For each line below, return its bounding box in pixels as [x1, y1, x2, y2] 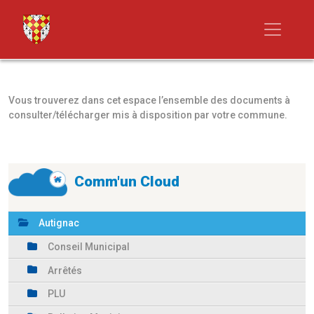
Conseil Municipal [48, 241, 130, 253]
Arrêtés [48, 264, 82, 276]
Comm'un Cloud [74, 173, 180, 191]
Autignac [39, 217, 79, 229]
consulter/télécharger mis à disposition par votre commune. [8, 109, 287, 121]
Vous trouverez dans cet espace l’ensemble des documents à [8, 95, 290, 106]
